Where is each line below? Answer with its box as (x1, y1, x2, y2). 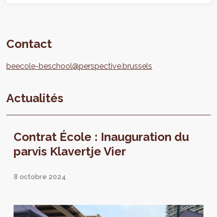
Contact (6, 37, 52, 51)
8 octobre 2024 (14, 173, 66, 181)
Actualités (6, 91, 64, 106)
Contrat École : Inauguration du (14, 130, 189, 144)
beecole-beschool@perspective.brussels (6, 62, 153, 71)
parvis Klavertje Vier (14, 144, 126, 159)
